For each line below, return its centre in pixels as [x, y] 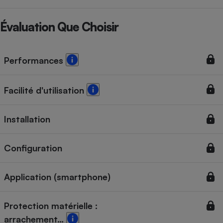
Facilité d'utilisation [45, 90]
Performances [35, 60]
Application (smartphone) [57, 177]
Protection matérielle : [51, 206]
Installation [27, 119]
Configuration [33, 148]
